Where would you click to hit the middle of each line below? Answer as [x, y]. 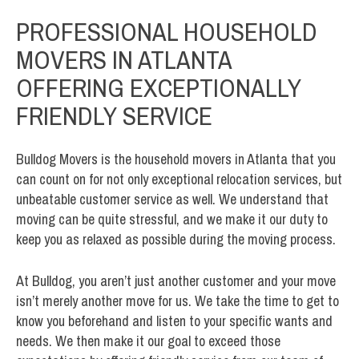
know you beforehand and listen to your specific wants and [174, 321]
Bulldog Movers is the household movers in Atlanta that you [176, 159]
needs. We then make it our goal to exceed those [148, 341]
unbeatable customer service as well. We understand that [172, 199]
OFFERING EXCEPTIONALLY [159, 87]
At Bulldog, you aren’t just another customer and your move [176, 280]
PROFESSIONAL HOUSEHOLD [167, 31]
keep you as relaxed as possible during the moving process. [176, 239]
